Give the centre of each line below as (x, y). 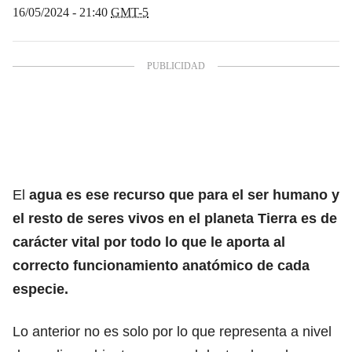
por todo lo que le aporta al (192, 242)
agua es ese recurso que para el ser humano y (184, 194)
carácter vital (56, 242)
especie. (40, 289)
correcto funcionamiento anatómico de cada (161, 265)
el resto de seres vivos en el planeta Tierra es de (175, 218)
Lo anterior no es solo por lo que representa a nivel (172, 331)
